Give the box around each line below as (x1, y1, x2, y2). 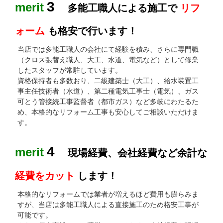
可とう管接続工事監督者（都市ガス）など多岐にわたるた (17, 97, 199, 106)
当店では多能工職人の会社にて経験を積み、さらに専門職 (17, 45, 199, 53)
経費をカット (15, 170, 75, 181)
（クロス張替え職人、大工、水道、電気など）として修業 (17, 55, 199, 64)
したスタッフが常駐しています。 (17, 66, 122, 74)
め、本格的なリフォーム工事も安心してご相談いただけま (17, 108, 199, 116)
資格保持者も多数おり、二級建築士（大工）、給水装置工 (17, 76, 199, 85)
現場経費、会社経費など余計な (68, 147, 208, 158)
